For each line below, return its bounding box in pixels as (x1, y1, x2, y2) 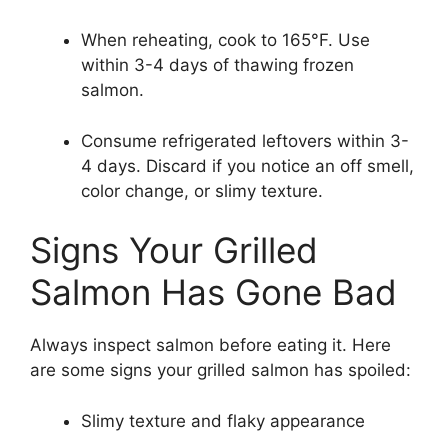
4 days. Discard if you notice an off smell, (81, 155, 414, 176)
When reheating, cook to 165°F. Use (81, 30, 370, 51)
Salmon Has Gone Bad (30, 271, 397, 314)
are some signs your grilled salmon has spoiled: (30, 360, 411, 381)
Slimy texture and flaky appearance (81, 410, 365, 431)
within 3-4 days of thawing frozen (81, 55, 354, 76)
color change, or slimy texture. (81, 180, 323, 201)
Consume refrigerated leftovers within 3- (81, 130, 409, 151)
